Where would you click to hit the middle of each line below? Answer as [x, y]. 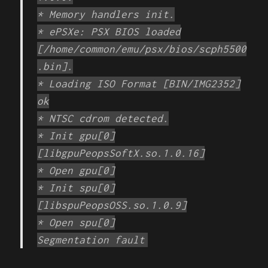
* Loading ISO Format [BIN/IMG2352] [139, 84]
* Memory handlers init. [106, 14]
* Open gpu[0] [76, 170]
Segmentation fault [91, 240]
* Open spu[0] [76, 223]
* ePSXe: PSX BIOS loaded [109, 32]
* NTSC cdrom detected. [103, 118]
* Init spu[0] [76, 188]
